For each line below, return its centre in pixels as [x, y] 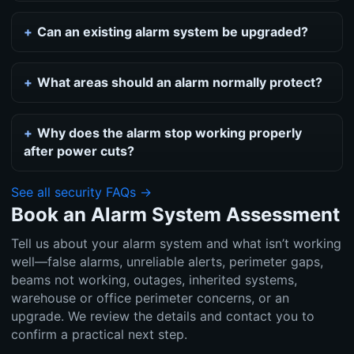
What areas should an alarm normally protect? [180, 83]
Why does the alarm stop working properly [170, 133]
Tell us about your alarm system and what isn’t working [176, 244]
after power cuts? [79, 151]
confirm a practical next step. [99, 335]
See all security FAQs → [81, 192]
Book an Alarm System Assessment [175, 215]
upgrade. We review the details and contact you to [162, 316]
